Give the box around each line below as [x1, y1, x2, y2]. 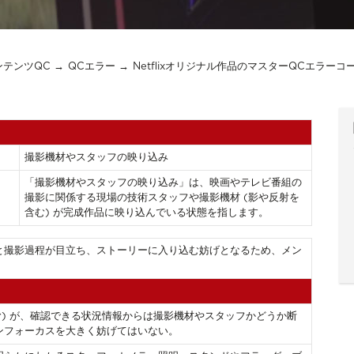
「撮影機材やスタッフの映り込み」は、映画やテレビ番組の [24, 178, 303, 189]
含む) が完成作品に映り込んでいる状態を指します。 [24, 208, 269, 219]
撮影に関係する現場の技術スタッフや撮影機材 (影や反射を [24, 193, 300, 204]
